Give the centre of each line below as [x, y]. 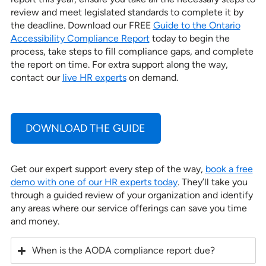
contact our [36, 77]
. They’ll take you [212, 182]
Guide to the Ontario [197, 25]
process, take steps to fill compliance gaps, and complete [132, 51]
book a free [229, 169]
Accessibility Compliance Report [80, 38]
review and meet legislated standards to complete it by [127, 12]
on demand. [153, 77]
